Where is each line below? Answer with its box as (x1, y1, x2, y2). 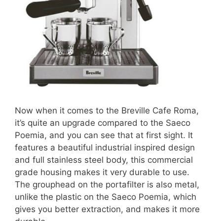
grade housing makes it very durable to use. (15, 167, 189, 177)
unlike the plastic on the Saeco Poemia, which (15, 192, 196, 202)
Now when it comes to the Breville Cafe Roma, (15, 106, 199, 115)
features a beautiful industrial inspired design (15, 143, 195, 152)
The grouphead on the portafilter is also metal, (15, 180, 199, 189)
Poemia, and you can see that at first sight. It (15, 130, 193, 140)
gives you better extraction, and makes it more (15, 204, 200, 214)
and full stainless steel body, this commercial (15, 155, 193, 165)
